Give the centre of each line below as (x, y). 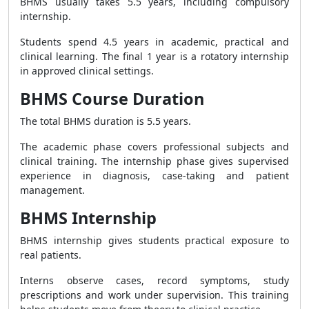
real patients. (51, 255)
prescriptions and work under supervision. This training (154, 295)
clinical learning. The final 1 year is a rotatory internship (154, 56)
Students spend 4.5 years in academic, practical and (154, 42)
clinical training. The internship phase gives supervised (154, 161)
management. (52, 190)
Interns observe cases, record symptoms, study (154, 280)
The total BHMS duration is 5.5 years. (106, 121)
